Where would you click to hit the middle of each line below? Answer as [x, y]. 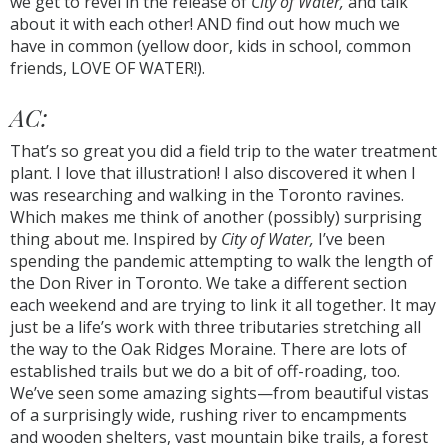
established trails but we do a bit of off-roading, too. [205, 371]
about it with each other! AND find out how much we [205, 24]
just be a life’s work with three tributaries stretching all [215, 327]
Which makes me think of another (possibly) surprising [216, 217]
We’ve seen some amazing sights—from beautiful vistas [219, 393]
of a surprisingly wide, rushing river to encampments [208, 415]
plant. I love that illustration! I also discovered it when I [213, 173]
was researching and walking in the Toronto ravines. [207, 195]
